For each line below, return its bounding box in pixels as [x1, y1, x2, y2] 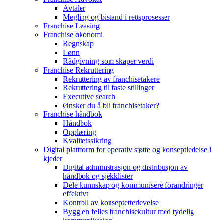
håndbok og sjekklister [63, 172, 133, 181]
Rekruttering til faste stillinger [63, 83, 154, 92]
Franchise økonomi [43, 30, 103, 39]
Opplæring [63, 128, 96, 137]
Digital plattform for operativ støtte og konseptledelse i [43, 145, 211, 154]
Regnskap [63, 39, 94, 48]
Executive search [63, 92, 115, 101]
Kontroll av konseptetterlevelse [63, 198, 159, 207]
